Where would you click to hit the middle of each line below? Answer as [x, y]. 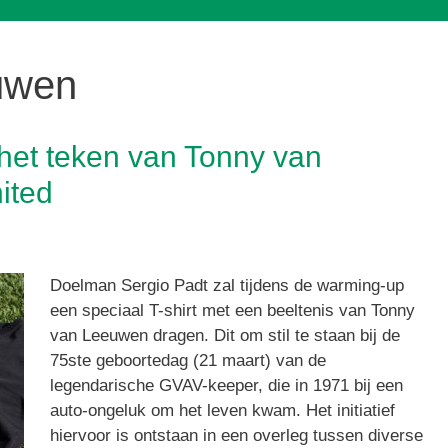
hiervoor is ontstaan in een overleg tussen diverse [236, 436]
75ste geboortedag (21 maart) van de [187, 361]
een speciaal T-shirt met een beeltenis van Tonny [232, 311]
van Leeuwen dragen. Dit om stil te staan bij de [224, 336]
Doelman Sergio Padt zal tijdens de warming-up [226, 286]
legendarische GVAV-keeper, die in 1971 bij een [226, 386]
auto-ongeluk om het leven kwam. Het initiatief [222, 411]
